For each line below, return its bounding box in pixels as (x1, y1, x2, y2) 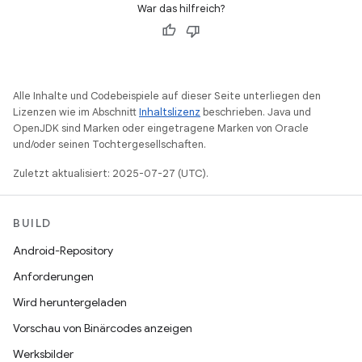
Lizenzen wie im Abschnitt (13, 105, 139, 119)
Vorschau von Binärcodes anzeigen (13, 321, 192, 335)
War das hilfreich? (137, 2, 225, 15)
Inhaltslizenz (139, 105, 200, 119)
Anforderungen (13, 269, 94, 284)
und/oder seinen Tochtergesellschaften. (13, 137, 206, 151)
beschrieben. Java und (200, 105, 311, 119)
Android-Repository (13, 243, 113, 258)
